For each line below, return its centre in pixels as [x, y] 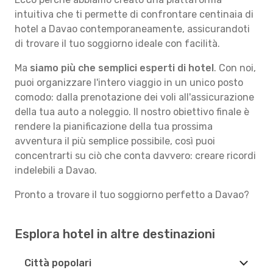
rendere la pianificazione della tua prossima [114, 126]
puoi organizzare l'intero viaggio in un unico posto [129, 83]
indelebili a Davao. [56, 170]
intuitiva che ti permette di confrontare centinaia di [134, 14]
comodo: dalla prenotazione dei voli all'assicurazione [134, 97]
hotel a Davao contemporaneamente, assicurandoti [132, 29]
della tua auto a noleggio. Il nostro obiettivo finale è [132, 112]
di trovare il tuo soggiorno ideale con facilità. [117, 44]
